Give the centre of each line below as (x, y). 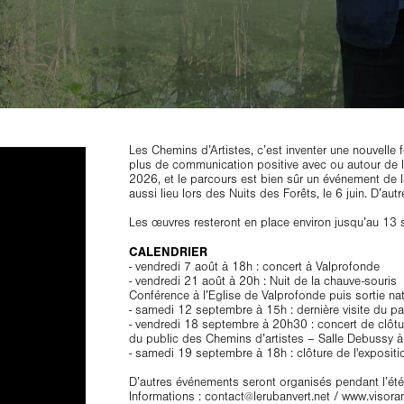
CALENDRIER (168, 252)
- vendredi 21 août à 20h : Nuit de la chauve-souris (262, 282)
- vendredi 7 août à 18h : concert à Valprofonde (254, 267)
